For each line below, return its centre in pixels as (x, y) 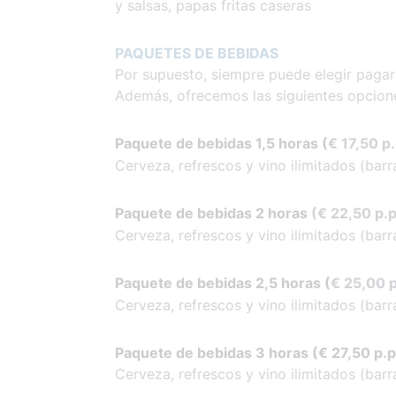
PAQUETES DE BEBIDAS (197, 53)
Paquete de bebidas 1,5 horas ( (221, 143)
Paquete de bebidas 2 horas (213, 213)
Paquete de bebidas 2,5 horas (220, 282)
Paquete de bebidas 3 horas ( (217, 352)
